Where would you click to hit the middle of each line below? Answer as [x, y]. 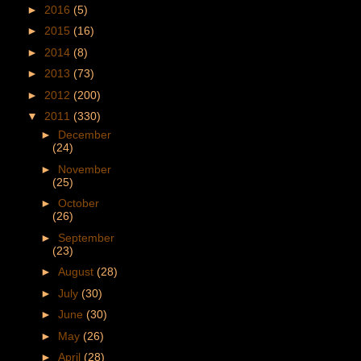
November [84, 169]
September [86, 237]
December [84, 135]
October [78, 203]
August [77, 272]
